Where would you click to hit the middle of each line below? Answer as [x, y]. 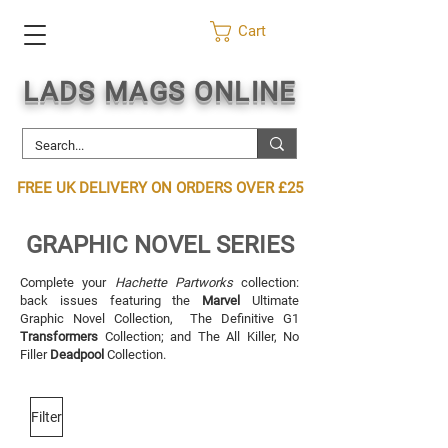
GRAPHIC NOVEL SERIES [159, 245]
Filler [35, 354]
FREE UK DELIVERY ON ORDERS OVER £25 [160, 188]
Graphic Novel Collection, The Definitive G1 [159, 318]
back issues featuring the [111, 300]
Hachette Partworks [173, 282]
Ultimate [270, 300]
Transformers [59, 336]
